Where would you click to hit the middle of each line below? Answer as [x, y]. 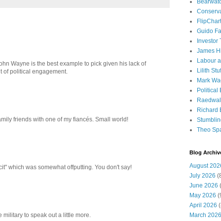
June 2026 [204, 185]
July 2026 [203, 176]
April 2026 [203, 205]
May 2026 [203, 195]
